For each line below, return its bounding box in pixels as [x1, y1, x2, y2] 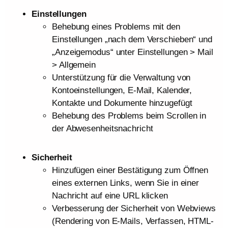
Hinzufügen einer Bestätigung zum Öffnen [52, 165, 209, 176]
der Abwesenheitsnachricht [52, 124, 153, 134]
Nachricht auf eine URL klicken [52, 191, 168, 201]
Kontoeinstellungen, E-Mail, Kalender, [52, 85, 192, 96]
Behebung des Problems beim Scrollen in [52, 111, 207, 121]
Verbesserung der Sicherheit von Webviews [52, 204, 216, 214]
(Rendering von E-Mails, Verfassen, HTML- [52, 216, 214, 226]
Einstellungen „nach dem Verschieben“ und [52, 35, 212, 45]
